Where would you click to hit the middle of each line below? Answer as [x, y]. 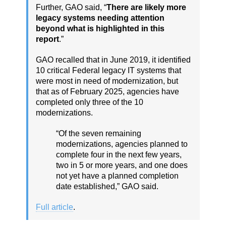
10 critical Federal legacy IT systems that [108, 70]
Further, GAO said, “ [71, 7]
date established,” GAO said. [107, 186]
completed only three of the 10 [90, 102]
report [47, 39]
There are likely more [146, 7]
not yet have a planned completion [117, 176]
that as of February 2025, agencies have [107, 91]
